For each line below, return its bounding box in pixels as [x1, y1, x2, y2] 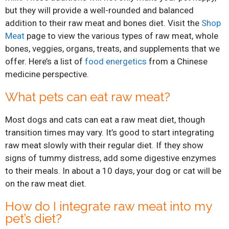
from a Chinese [147, 56, 208, 66]
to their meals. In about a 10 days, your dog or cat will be [5, 165, 221, 176]
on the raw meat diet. [5, 178, 86, 189]
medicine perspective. [5, 68, 89, 79]
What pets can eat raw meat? [5, 89, 170, 104]
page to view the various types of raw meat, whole [25, 30, 218, 41]
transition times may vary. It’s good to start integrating [5, 127, 214, 138]
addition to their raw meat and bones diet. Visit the [5, 17, 201, 28]
